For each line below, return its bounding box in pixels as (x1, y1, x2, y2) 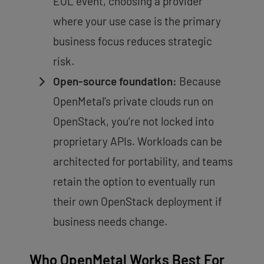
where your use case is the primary (53, 14, 221, 28)
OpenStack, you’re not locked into (53, 114, 214, 128)
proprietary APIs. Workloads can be (53, 134, 222, 148)
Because (177, 74, 221, 88)
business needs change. (53, 214, 167, 228)
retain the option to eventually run (53, 174, 215, 188)
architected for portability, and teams (53, 154, 233, 168)
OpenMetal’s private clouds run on (53, 94, 213, 108)
